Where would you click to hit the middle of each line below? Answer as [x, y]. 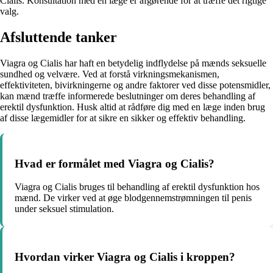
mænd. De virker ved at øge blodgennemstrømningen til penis [133, 198]
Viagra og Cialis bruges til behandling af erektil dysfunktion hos [137, 187]
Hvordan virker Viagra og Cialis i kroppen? [125, 257]
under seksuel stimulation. [64, 209]
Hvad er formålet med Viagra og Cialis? [115, 163]
